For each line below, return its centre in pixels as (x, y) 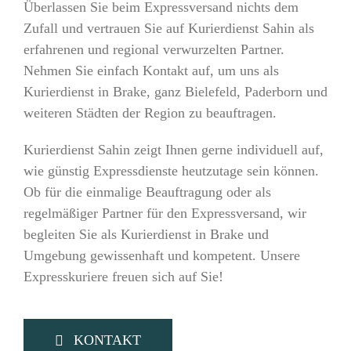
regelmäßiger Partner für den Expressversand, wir (165, 213)
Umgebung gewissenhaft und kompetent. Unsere (161, 256)
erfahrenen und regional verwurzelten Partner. (154, 50)
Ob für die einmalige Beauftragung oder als (147, 192)
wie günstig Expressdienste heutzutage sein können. (171, 171)
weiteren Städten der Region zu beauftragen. (150, 113)
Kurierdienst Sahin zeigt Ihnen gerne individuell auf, (173, 150)
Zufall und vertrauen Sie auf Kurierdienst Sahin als (168, 29)
